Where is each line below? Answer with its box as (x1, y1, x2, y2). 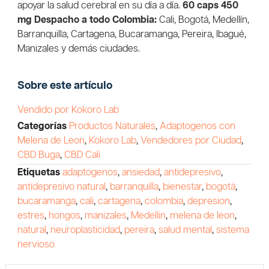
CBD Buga (17, 150, 60, 160)
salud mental (158, 225, 212, 235)
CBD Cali (64, 150, 100, 160)
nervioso (17, 239, 55, 250)
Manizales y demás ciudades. (17, 44, 140, 55)
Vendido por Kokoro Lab (17, 105, 119, 116)
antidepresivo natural (17, 181, 106, 192)
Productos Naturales (68, 121, 156, 131)
